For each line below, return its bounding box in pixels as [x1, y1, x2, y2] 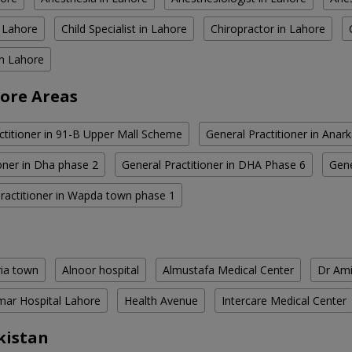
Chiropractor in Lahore [211, 21, 325, 37]
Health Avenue [124, 293, 198, 309]
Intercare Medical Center [222, 293, 346, 309]
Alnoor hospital [62, 262, 139, 278]
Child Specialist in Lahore [61, 21, 187, 37]
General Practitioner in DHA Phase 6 [122, 157, 306, 173]
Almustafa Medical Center [163, 262, 294, 278]
